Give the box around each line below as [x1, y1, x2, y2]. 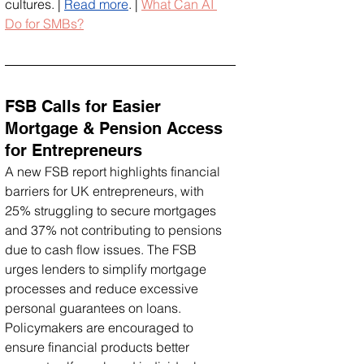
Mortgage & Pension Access [5, 118, 227, 138]
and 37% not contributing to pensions [5, 221, 225, 238]
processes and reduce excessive [5, 279, 201, 297]
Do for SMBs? [5, 15, 84, 32]
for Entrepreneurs [5, 140, 142, 160]
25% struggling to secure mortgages [5, 201, 219, 219]
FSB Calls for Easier [5, 96, 166, 116]
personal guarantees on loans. [5, 299, 184, 316]
